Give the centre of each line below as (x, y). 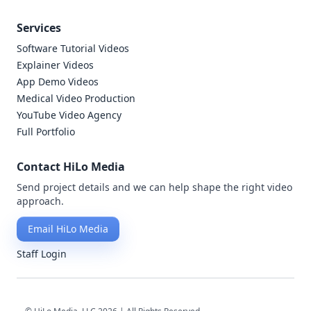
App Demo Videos (58, 82)
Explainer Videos (55, 65)
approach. (40, 201)
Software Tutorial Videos (73, 49)
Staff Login (42, 254)
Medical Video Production (76, 99)
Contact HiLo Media (71, 167)
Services (39, 28)
